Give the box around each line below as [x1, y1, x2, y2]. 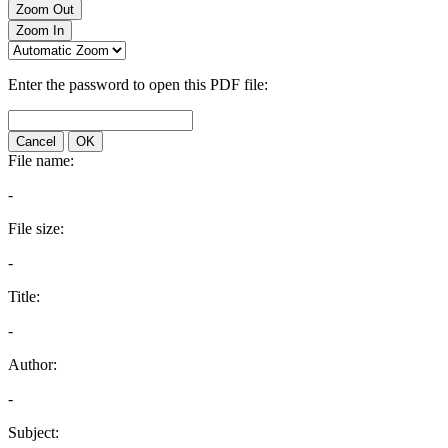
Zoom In [16, 23, 64, 38]
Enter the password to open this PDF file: [8, 76, 268, 93]
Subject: [8, 424, 59, 441]
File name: [8, 152, 74, 169]
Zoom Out [16, 2, 74, 17]
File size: [8, 220, 64, 237]
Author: [8, 356, 57, 373]
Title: [8, 288, 40, 305]
